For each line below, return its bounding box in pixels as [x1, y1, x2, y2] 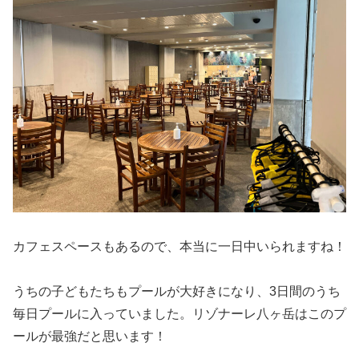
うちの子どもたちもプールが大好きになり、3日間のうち [13, 284, 341, 299]
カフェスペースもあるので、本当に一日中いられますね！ [13, 239, 346, 253]
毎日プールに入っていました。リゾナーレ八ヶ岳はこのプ [13, 307, 346, 321]
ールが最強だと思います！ [13, 329, 167, 344]
